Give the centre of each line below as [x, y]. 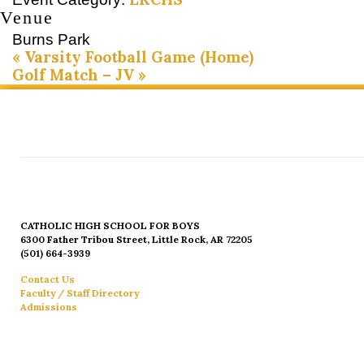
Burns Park [51, 40]
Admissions [49, 307]
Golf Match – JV [75, 75]
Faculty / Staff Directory [80, 293]
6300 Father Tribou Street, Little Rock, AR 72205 [136, 240]
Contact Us [48, 279]
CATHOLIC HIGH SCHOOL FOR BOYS [110, 226]
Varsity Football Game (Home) [137, 57]
